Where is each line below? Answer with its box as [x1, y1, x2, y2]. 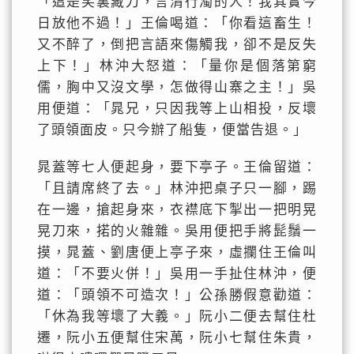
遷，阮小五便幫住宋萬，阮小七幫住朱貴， [36, 330, 318, 345]
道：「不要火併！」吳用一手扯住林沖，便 [36, 266, 318, 281]
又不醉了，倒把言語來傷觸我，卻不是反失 [36, 37, 318, 52]
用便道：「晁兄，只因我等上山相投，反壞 [36, 101, 318, 116]
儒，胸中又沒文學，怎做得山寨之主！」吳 [36, 80, 318, 95]
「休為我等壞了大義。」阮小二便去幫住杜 [36, 309, 318, 324]
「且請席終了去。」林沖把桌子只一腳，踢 [36, 181, 318, 196]
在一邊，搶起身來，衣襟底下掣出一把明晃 [36, 202, 318, 217]
